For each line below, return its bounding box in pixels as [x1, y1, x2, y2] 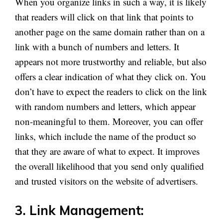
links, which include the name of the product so [15, 129, 196, 142]
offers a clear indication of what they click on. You [15, 70, 206, 83]
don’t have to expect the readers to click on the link [15, 85, 207, 98]
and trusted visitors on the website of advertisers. [15, 174, 198, 187]
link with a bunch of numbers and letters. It [15, 40, 179, 53]
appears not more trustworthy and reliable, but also [15, 55, 207, 68]
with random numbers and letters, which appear [15, 100, 196, 112]
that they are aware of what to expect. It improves [15, 144, 200, 157]
